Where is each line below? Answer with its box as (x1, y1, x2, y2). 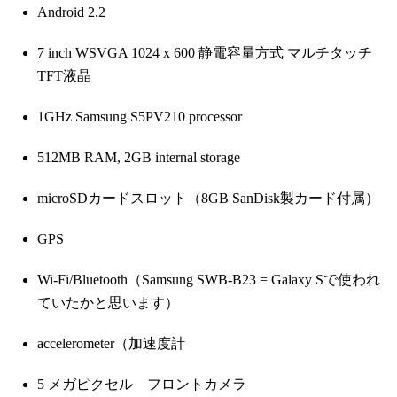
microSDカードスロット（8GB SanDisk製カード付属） (37, 191, 379, 206)
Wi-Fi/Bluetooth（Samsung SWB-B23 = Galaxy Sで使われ (37, 272, 380, 288)
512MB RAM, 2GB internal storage (37, 150, 240, 166)
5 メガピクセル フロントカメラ (37, 377, 246, 393)
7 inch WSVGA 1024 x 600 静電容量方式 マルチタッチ (37, 45, 372, 61)
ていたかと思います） (37, 295, 179, 311)
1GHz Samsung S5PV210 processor (37, 109, 242, 125)
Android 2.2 (37, 4, 105, 20)
